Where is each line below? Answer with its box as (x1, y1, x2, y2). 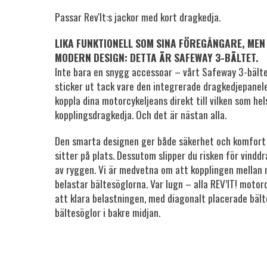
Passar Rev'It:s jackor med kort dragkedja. (55, 9, 221, 24)
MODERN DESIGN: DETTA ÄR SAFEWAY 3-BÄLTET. (55, 49, 259, 65)
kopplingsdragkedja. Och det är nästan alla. (55, 107, 226, 122)
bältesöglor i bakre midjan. (55, 204, 160, 220)
